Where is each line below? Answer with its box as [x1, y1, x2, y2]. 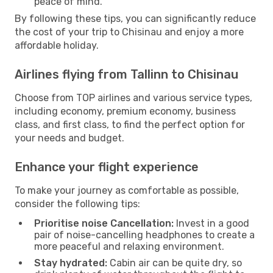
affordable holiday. [15, 39, 99, 51]
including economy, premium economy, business [15, 105, 236, 117]
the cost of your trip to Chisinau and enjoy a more [15, 26, 244, 38]
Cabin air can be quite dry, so [107, 257, 242, 269]
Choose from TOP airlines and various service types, [15, 91, 252, 104]
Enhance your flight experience [15, 159, 199, 174]
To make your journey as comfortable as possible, [15, 184, 239, 196]
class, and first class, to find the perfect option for [15, 118, 245, 130]
